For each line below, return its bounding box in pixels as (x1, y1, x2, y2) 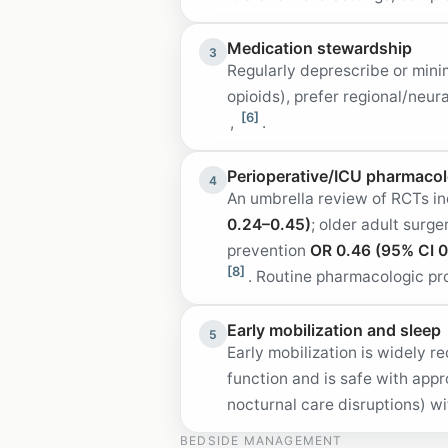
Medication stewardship (227, 38, 412, 58)
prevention (227, 241, 310, 260)
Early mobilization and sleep (227, 320, 441, 340)
